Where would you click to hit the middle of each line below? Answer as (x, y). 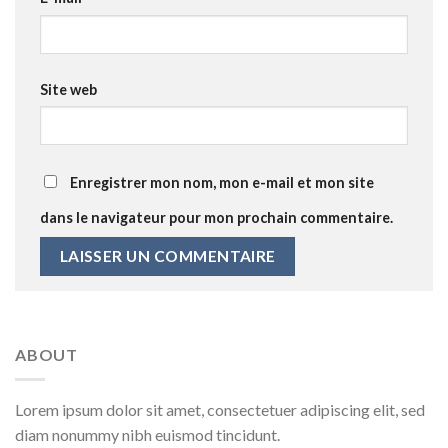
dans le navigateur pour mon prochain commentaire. (216, 217)
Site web (68, 89)
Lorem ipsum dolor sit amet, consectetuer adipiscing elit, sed (220, 409)
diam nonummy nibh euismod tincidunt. (147, 434)
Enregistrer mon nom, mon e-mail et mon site (222, 182)
